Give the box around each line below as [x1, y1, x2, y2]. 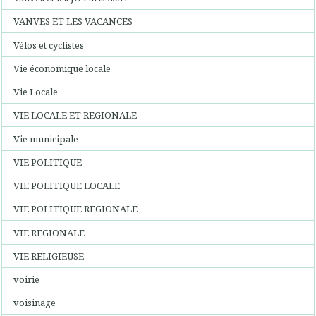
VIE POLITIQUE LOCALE [13, 179, 121, 192]
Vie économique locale [13, 61, 111, 75]
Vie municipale [13, 132, 79, 145]
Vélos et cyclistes [13, 38, 85, 51]
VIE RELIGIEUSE [13, 249, 85, 262]
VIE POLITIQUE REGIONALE [13, 202, 138, 216]
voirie [13, 273, 40, 286]
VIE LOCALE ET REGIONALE [13, 109, 138, 122]
